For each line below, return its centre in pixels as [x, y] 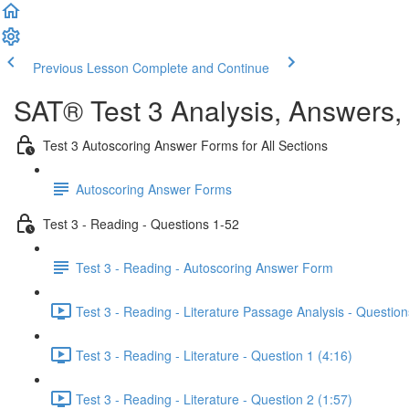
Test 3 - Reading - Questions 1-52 [141, 223]
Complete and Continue [201, 68]
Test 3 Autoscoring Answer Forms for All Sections [185, 145]
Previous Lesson [81, 68]
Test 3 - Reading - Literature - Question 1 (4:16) [214, 355]
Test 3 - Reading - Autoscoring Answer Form [204, 267]
